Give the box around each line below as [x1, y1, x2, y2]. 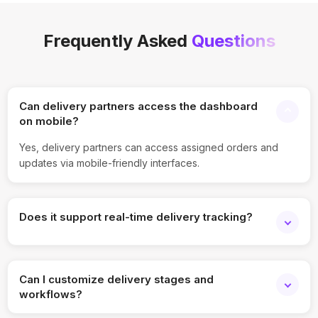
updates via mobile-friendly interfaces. [19, 156, 199, 169]
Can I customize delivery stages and [19, 272, 214, 286]
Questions [191, 30, 275, 51]
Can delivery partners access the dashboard [19, 99, 258, 113]
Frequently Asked [43, 30, 192, 51]
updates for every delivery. [19, 261, 147, 274]
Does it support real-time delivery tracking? [19, 209, 253, 224]
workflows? [19, 287, 82, 301]
